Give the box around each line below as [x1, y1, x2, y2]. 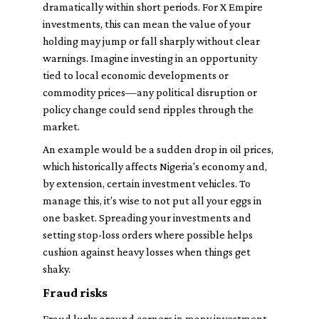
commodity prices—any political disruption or [43, 86, 257, 98]
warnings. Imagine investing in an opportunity [43, 52, 257, 64]
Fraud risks [43, 286, 108, 300]
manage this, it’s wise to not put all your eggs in [43, 194, 262, 206]
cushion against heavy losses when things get [43, 246, 251, 258]
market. [43, 120, 80, 132]
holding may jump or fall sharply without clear [43, 35, 260, 47]
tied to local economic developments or [43, 69, 229, 81]
